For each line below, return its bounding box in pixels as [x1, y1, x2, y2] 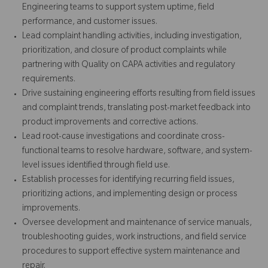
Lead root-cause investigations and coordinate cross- [22, 132, 225, 142]
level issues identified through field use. [22, 161, 170, 171]
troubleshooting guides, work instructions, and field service [22, 233, 246, 243]
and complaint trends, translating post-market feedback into [22, 103, 251, 114]
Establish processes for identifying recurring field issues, [22, 175, 234, 185]
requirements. [22, 75, 75, 85]
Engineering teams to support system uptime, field [22, 3, 214, 13]
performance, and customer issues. [22, 17, 157, 28]
